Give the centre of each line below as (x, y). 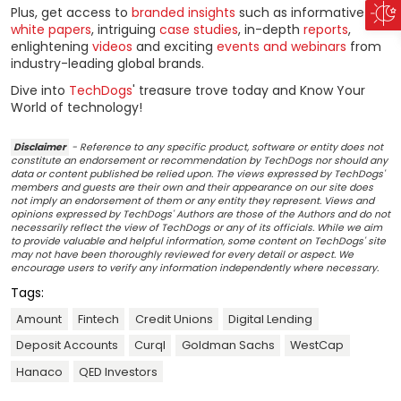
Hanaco (40, 371)
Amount (39, 319)
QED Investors (118, 371)
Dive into (40, 90)
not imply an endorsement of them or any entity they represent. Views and (192, 201)
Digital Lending (271, 319)
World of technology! (77, 107)
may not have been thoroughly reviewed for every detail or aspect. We (182, 255)
